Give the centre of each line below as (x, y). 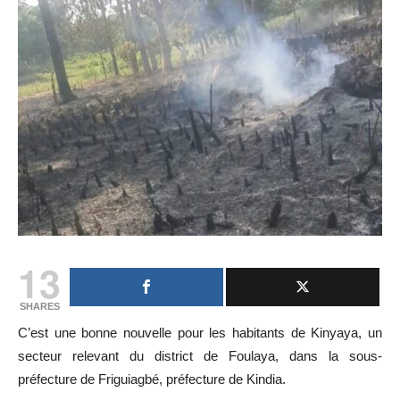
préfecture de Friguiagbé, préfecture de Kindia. (152, 379)
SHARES (39, 306)
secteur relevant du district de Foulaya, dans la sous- (200, 355)
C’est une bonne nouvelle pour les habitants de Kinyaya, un (200, 332)
